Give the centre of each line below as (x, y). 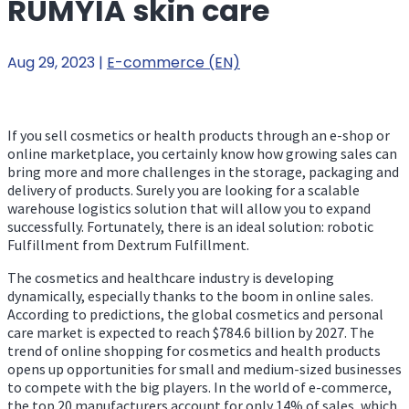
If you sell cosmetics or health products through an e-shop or (199, 135)
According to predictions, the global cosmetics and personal (195, 314)
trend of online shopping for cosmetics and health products (194, 350)
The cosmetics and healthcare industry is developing (171, 277)
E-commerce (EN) (173, 62)
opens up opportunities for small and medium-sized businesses (204, 368)
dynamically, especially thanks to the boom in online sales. (190, 295)
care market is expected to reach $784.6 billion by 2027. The (191, 332)
